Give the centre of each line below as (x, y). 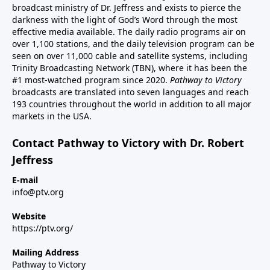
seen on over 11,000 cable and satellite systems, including (130, 55)
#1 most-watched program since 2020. (91, 80)
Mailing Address (46, 252)
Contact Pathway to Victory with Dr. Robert (128, 143)
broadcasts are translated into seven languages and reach (130, 92)
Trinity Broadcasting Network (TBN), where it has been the (130, 67)
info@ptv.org (38, 192)
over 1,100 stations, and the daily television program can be (133, 43)
